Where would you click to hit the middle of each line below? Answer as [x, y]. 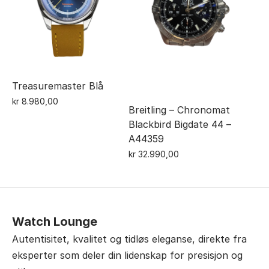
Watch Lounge [55, 221]
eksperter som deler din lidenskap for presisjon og [127, 255]
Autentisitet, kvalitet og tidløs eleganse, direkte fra [129, 239]
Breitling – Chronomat [179, 110]
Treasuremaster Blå [58, 86]
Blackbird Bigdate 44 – [180, 124]
